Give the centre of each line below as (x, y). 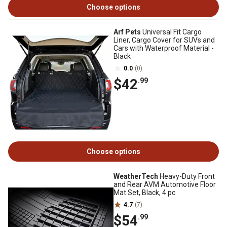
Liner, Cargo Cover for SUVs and (164, 40)
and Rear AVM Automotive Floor (165, 184)
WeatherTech (136, 176)
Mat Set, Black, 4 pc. (145, 193)
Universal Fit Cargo (171, 32)
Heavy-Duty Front (186, 176)
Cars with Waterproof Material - (164, 48)
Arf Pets (127, 32)
